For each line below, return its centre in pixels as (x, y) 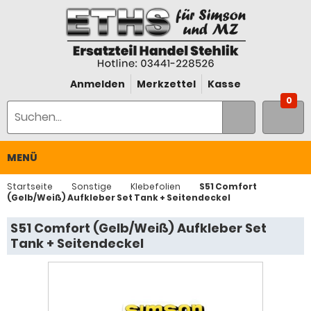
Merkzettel (166, 84)
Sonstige (92, 186)
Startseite (30, 186)
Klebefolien (155, 186)
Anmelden (98, 84)
